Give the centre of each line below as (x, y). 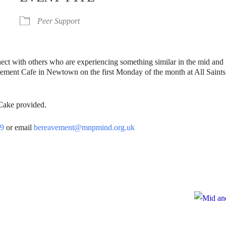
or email (19, 127)
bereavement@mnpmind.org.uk (84, 127)
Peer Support (59, 21)
